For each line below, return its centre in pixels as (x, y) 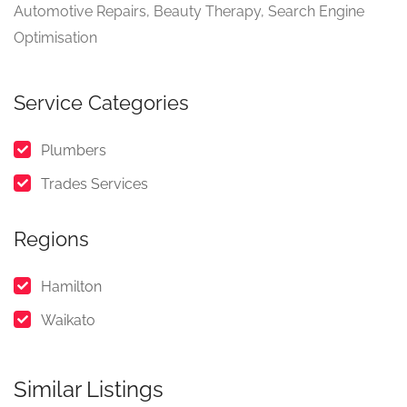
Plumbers (74, 150)
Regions (51, 239)
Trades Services (94, 184)
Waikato (68, 320)
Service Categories (101, 103)
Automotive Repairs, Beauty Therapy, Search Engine (189, 11)
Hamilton (71, 287)
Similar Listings (89, 389)
